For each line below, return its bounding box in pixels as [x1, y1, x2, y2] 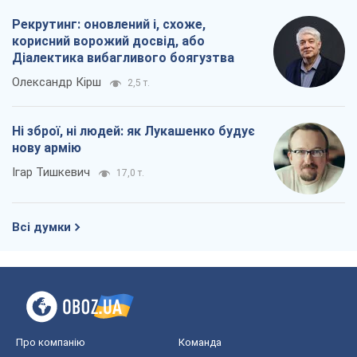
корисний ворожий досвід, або [12, 33, 205, 49]
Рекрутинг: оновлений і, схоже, [12, 17, 206, 33]
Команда [178, 336, 222, 349]
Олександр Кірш [12, 75, 101, 90]
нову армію [12, 140, 81, 156]
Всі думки [12, 220, 71, 235]
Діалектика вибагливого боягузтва [12, 50, 234, 66]
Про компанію [16, 336, 85, 349]
